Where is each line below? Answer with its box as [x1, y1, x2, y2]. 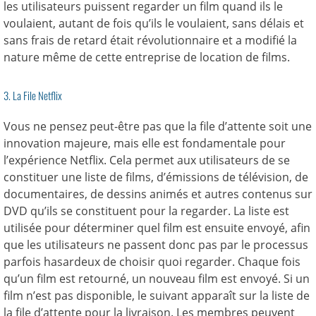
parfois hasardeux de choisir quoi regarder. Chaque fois [4, 254, 300, 270]
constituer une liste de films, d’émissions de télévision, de [4, 169, 308, 186]
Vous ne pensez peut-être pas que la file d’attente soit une [4, 119, 312, 135]
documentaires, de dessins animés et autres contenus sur [4, 186, 312, 202]
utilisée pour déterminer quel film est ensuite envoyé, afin [4, 220, 310, 236]
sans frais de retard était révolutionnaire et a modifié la [4, 32, 297, 49]
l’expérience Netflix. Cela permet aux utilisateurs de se [4, 152, 290, 169]
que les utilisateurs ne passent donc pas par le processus [4, 237, 308, 253]
